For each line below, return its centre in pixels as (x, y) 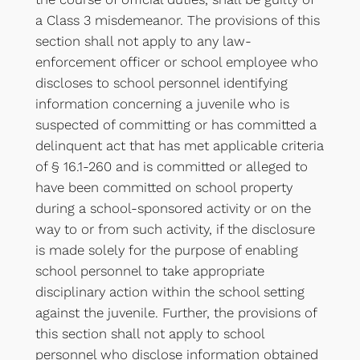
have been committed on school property (164, 188)
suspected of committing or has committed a (176, 125)
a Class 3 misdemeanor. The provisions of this (177, 20)
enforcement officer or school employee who (176, 62)
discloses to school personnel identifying (161, 83)
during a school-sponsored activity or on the (173, 209)
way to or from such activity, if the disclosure (175, 229)
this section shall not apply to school (149, 334)
